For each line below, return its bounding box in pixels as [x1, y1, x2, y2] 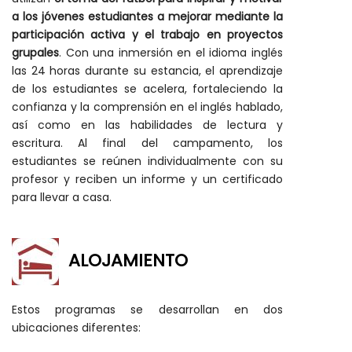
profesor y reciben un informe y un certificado [12, 171, 283, 188]
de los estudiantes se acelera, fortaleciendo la [12, 81, 283, 97]
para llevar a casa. [12, 189, 112, 206]
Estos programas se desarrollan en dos [12, 302, 283, 318]
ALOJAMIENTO [68, 248, 188, 273]
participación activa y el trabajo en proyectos [12, 27, 283, 43]
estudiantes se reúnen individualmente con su [12, 153, 283, 170]
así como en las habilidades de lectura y [12, 117, 283, 134]
